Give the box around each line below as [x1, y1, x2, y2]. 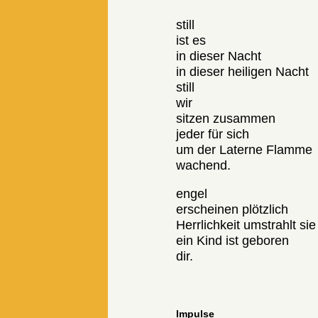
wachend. [176, 158, 231, 173]
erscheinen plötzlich [176, 202, 289, 217]
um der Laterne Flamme [176, 143, 313, 158]
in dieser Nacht [176, 49, 262, 64]
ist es [176, 33, 207, 48]
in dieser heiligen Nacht [176, 65, 309, 79]
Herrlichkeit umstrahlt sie [176, 218, 317, 233]
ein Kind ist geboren [176, 234, 290, 248]
